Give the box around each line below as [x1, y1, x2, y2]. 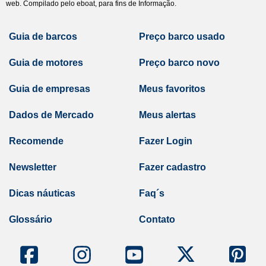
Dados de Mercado [9, 110, 94, 120]
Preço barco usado [139, 31, 225, 42]
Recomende [9, 136, 64, 146]
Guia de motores [9, 58, 83, 68]
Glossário [9, 214, 52, 224]
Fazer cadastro [139, 162, 206, 172]
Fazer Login [139, 136, 192, 146]
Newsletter [9, 162, 56, 172]
